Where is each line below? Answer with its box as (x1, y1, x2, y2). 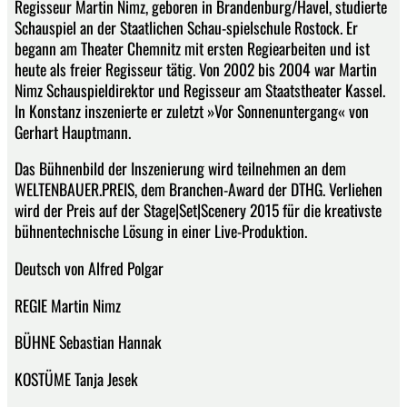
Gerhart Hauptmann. (15, 119, 131, 144)
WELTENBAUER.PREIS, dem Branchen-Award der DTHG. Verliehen (15, 177, 382, 202)
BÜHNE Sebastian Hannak (15, 330, 162, 354)
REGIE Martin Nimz (15, 293, 121, 317)
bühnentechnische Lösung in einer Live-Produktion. (15, 219, 307, 243)
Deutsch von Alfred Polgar (15, 255, 164, 280)
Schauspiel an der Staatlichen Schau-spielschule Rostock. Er (15, 15, 358, 39)
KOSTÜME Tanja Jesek (15, 366, 138, 391)
